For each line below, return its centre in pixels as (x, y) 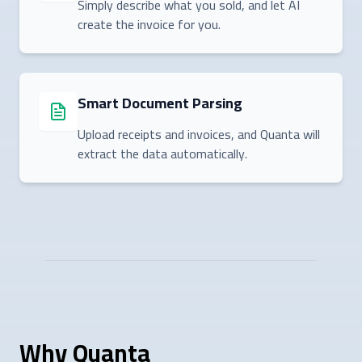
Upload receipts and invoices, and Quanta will (199, 134)
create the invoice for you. (149, 24)
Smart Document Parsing (160, 103)
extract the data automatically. (162, 153)
